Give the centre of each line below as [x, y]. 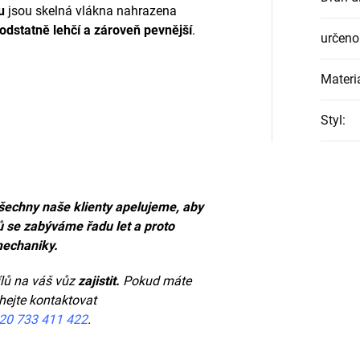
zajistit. [100, 281]
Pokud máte [157, 281]
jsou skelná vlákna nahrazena [91, 11]
